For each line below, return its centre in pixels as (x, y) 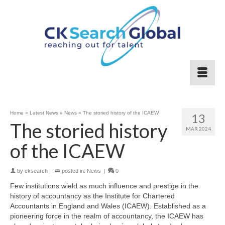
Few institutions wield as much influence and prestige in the (104, 186)
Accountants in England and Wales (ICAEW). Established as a (108, 206)
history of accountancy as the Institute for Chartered (92, 196)
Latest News (44, 113)
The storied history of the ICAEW (121, 113)
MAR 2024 (198, 129)
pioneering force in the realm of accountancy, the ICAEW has (107, 216)
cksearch (36, 171)
